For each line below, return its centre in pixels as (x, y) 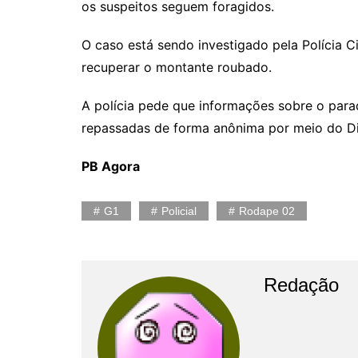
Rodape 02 (267, 211)
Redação (301, 285)
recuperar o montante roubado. (177, 68)
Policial (179, 211)
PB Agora (111, 167)
